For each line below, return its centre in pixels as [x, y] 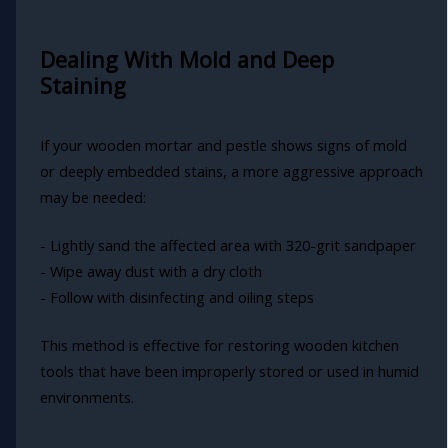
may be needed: [92, 197]
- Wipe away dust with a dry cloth [150, 271]
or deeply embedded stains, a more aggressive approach [231, 171]
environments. [86, 396]
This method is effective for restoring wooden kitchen [219, 344]
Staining [82, 86]
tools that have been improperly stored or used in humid [229, 370]
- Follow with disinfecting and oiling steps [176, 297]
